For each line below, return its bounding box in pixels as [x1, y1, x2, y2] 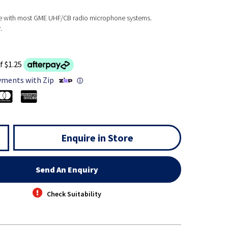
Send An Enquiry [36, 164, 99, 175]
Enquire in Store [61, 131, 133, 145]
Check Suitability [47, 189, 102, 199]
